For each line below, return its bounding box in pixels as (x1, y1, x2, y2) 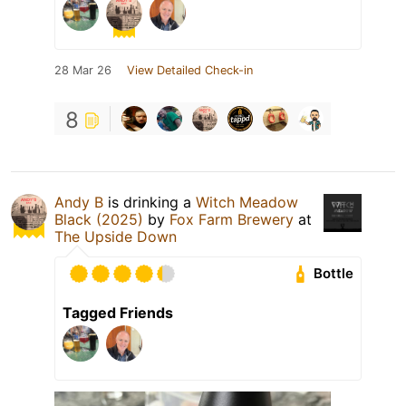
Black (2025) (54, 209, 143, 228)
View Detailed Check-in (127, 63, 253, 77)
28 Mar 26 (54, 63, 111, 77)
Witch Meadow (196, 192, 298, 211)
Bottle (314, 265, 354, 283)
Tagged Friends (63, 303, 173, 322)
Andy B (54, 192, 103, 211)
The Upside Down (54, 227, 177, 246)
